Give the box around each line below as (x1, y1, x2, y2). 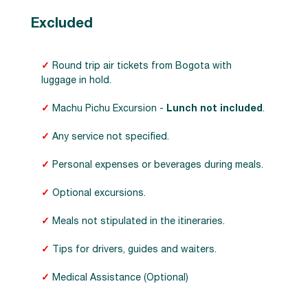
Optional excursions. (52, 188, 146, 199)
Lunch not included (166, 104, 263, 114)
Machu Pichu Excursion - (52, 104, 166, 114)
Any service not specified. (52, 132, 169, 142)
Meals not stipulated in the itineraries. (52, 217, 225, 227)
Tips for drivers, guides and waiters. (52, 245, 217, 255)
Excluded (31, 17, 93, 32)
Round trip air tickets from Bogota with (52, 61, 232, 71)
